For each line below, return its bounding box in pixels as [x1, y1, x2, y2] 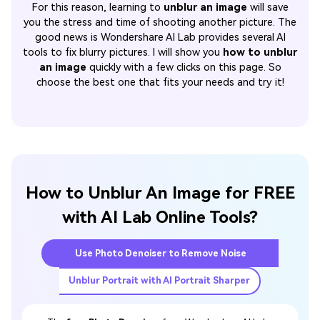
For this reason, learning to [31, 1, 164, 14]
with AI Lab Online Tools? [62, 208, 258, 228]
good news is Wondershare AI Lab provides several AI [34, 31, 286, 44]
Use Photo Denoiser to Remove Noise [75, 247, 246, 259]
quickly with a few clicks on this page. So [86, 61, 281, 74]
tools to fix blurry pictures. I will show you [23, 46, 220, 59]
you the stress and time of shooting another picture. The [24, 16, 296, 29]
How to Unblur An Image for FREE [25, 184, 295, 204]
